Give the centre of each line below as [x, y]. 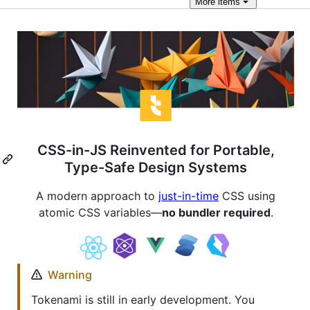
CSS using [247, 196]
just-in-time [189, 196]
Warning [70, 275]
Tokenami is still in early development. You [143, 300]
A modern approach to [97, 196]
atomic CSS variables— [100, 213]
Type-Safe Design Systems [156, 168]
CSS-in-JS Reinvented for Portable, [156, 151]
